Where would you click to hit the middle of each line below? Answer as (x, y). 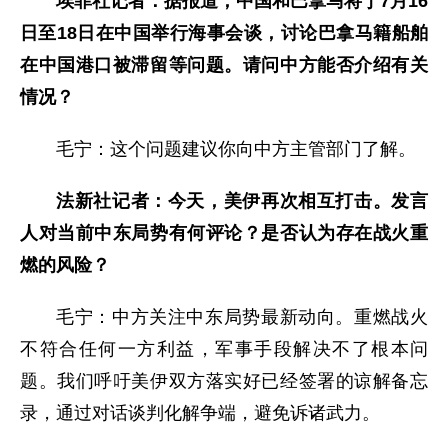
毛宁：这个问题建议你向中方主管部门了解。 (236, 148)
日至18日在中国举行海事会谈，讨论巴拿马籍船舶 (224, 32)
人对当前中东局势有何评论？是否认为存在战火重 (224, 232)
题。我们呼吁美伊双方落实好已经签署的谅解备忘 (224, 380)
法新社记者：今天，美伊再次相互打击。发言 (242, 200)
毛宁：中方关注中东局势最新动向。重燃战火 (242, 316)
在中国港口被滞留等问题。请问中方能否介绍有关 (224, 64)
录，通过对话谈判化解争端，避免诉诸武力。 (200, 412)
